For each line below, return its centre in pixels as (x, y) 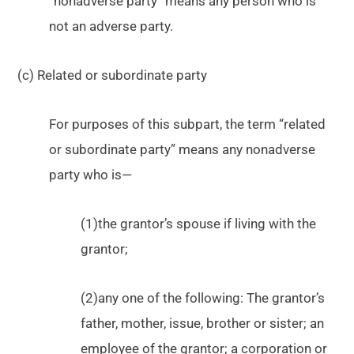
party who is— (91, 175)
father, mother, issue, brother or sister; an (203, 324)
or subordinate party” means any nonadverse (183, 150)
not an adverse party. (111, 26)
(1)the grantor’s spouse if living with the (199, 224)
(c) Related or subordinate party (113, 75)
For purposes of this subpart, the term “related (188, 124)
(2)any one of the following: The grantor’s (203, 298)
